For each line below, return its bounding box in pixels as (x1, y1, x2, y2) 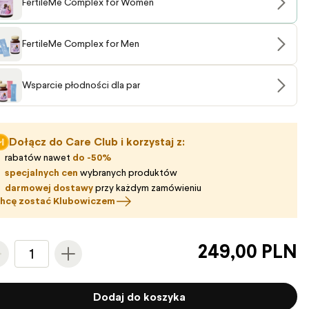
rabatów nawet (4, 151, 72, 164)
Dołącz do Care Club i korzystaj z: (8, 134, 185, 149)
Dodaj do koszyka (92, 289, 186, 304)
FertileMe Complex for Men (21, 37, 139, 50)
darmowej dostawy (4, 181, 93, 195)
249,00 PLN (197, 238, 297, 264)
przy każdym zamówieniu (92, 181, 201, 195)
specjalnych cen (4, 166, 78, 179)
